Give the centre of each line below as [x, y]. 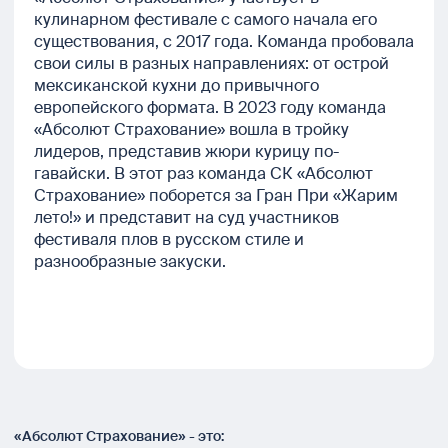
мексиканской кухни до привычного [176, 86]
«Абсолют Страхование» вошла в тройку [191, 130]
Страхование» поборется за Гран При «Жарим [216, 196]
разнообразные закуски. [134, 262]
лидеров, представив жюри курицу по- [186, 152]
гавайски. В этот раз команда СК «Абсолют [203, 174]
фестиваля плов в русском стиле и [169, 240]
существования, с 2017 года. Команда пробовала [224, 42]
